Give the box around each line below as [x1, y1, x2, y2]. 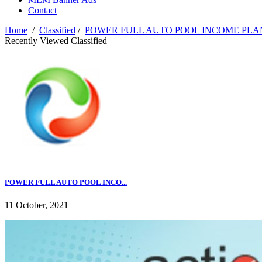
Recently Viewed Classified [5, 36, 107, 46]
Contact [28, 5, 57, 16]
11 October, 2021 [5, 200, 68, 211]
